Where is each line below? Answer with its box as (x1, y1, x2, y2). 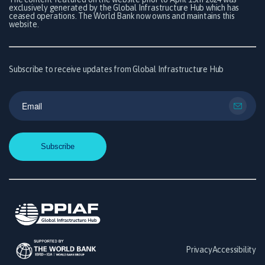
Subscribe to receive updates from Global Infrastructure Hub (9, 64, 224, 74)
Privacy (185, 245, 212, 255)
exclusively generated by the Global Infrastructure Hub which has (9, 3, 240, 12)
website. (9, 20, 39, 29)
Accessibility (212, 245, 256, 255)
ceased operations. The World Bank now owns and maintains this (9, 11, 235, 21)
